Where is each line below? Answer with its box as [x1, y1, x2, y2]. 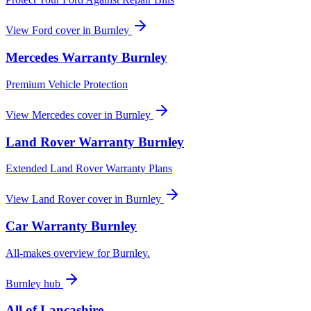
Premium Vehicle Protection [6, 78, 128, 90]
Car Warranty [6, 218, 91, 233]
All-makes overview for [6, 246, 112, 259]
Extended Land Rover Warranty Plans [6, 162, 172, 175]
